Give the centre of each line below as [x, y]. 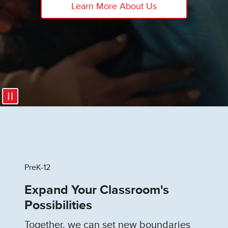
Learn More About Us [114, 7]
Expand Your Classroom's [97, 190]
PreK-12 [37, 168]
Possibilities [58, 206]
